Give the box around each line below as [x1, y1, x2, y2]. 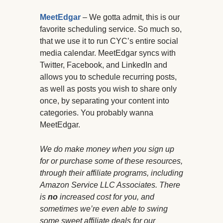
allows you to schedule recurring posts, [40, 73, 177, 82]
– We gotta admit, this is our [83, 13, 180, 22]
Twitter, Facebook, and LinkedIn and [40, 61, 167, 70]
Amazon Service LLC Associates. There [40, 181, 180, 190]
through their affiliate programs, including [40, 169, 183, 178]
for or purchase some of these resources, [40, 157, 183, 166]
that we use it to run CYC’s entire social [40, 37, 178, 46]
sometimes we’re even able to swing [40, 205, 168, 214]
